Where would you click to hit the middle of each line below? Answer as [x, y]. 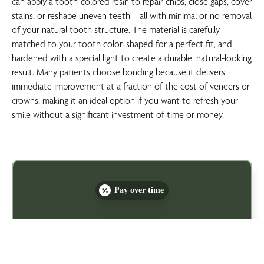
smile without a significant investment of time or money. [118, 115]
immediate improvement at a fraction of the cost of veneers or [131, 87]
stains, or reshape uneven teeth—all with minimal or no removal [131, 16]
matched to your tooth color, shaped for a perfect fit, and [122, 44]
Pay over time [139, 190]
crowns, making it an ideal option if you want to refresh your [125, 101]
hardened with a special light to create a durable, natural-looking [131, 58]
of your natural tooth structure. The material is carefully [115, 30]
